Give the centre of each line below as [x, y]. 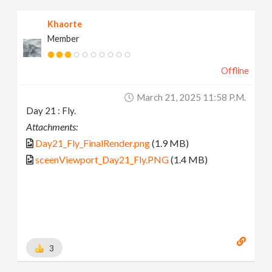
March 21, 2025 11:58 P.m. [191, 97]
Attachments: [52, 127]
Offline [235, 71]
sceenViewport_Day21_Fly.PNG [102, 160]
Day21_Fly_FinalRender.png [93, 143]
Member [64, 39]
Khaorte [65, 24]
